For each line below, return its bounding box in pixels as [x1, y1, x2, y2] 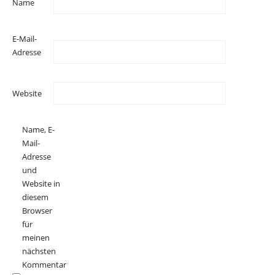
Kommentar [22, 258, 66, 270]
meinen [22, 231, 50, 243]
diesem [22, 191, 48, 203]
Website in [22, 177, 60, 189]
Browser [22, 204, 52, 216]
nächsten [22, 245, 56, 257]
